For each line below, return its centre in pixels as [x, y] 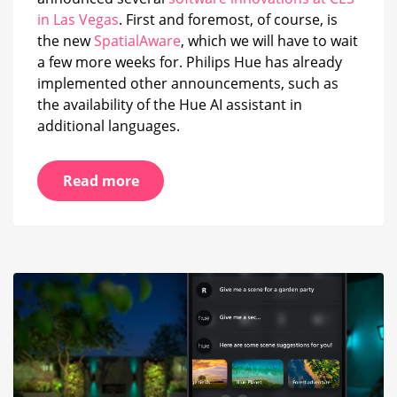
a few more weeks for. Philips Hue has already [190, 62]
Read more [101, 180]
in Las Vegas [78, 20]
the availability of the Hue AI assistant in [170, 105]
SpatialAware [137, 41]
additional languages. [109, 126]
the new [66, 41]
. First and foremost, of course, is [228, 20]
